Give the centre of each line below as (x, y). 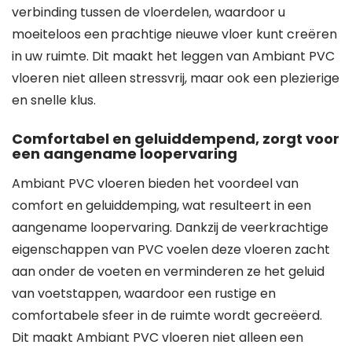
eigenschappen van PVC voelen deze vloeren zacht (171, 249)
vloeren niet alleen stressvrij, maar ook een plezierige (176, 78)
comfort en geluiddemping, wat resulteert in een (161, 205)
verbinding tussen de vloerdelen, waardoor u (148, 12)
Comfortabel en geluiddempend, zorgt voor (176, 139)
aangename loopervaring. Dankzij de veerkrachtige (170, 227)
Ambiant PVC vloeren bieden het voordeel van (155, 183)
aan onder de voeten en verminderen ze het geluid (168, 271)
